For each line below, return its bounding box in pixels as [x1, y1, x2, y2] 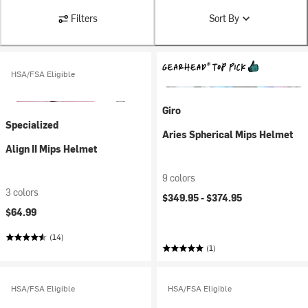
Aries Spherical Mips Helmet [162, 128, 293, 141]
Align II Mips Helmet [5, 142, 97, 155]
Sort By [208, 12, 239, 25]
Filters [70, 12, 98, 25]
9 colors [162, 171, 195, 184]
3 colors [5, 186, 38, 199]
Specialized [5, 118, 58, 131]
